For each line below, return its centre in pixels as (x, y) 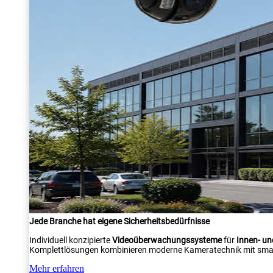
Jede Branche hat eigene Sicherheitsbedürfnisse (119, 221)
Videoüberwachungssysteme (167, 240)
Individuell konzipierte (71, 240)
